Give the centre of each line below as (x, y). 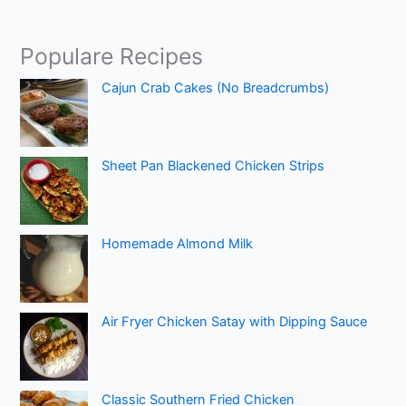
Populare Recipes (112, 57)
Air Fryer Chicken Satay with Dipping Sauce (235, 322)
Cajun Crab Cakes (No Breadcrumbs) (216, 88)
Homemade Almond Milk (178, 244)
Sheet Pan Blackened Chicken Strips (213, 166)
